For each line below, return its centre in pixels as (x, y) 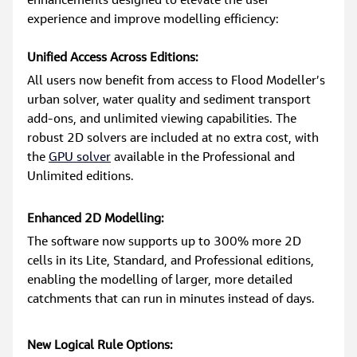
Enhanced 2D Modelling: (96, 219)
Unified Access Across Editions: (113, 58)
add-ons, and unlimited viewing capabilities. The (164, 119)
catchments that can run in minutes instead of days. (171, 299)
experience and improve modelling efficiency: (153, 20)
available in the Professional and (205, 157)
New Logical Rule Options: (100, 345)
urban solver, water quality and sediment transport (171, 100)
